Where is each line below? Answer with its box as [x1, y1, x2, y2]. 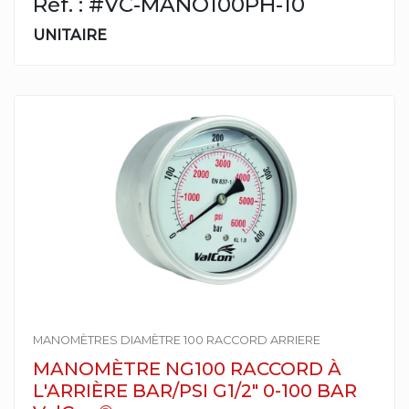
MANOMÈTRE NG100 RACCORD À [33, 358, 341, 380]
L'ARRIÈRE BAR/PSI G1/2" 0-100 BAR [33, 380, 357, 402]
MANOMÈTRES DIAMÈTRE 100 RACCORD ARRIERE [33, 333, 320, 347]
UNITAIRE [33, 26, 107, 44]
